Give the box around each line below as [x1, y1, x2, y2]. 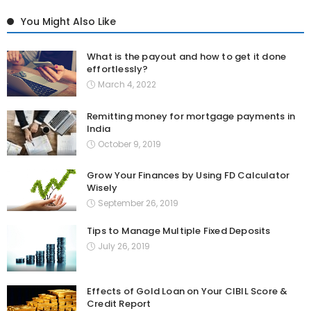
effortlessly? [87, 62, 149, 76]
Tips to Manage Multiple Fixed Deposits [87, 224, 271, 238]
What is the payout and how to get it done [87, 50, 287, 64]
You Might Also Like [21, 15, 116, 29]
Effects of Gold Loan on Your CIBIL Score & [87, 284, 288, 298]
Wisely [87, 181, 118, 195]
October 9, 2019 [98, 138, 161, 151]
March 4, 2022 [98, 78, 156, 91]
